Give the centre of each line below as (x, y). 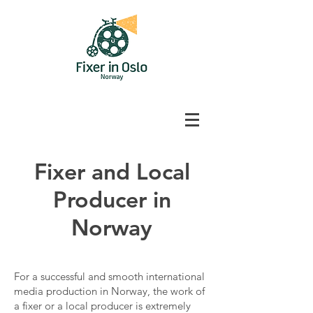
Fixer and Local (112, 171)
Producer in (112, 199)
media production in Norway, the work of (109, 291)
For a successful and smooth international (109, 276)
